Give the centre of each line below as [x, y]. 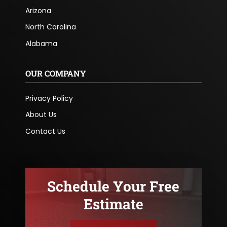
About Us [41, 115]
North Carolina [50, 27]
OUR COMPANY [55, 73]
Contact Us [45, 131]
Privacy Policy [49, 98]
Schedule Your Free [113, 186]
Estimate [113, 204]
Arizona [38, 10]
